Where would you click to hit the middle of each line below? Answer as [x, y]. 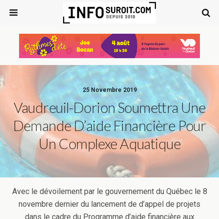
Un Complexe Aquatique [109, 144]
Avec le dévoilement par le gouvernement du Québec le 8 [109, 191]
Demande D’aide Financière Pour [109, 126]
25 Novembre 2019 [109, 90]
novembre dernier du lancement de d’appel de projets [109, 204]
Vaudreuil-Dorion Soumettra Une [109, 108]
